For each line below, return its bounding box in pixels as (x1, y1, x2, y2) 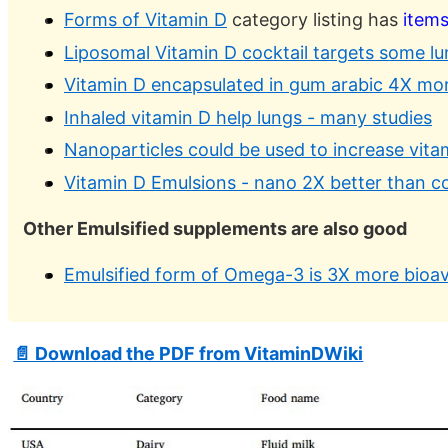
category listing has (227, 9, 403, 31)
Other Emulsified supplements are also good (23, 217, 407, 239)
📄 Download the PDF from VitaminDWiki (13, 342, 364, 364)
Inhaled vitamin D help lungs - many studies (64, 106, 432, 128)
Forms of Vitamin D (64, 9, 227, 31)
